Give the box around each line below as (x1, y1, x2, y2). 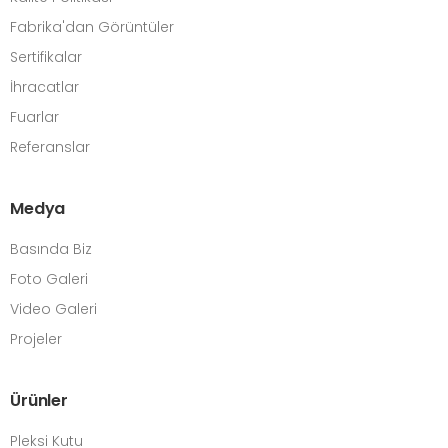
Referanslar (10, 136, 90, 157)
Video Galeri (10, 298, 97, 319)
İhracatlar (10, 76, 79, 97)
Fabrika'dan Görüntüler (10, 16, 174, 37)
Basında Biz (10, 238, 92, 259)
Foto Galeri (10, 268, 88, 289)
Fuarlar (10, 106, 59, 127)
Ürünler (10, 388, 68, 412)
